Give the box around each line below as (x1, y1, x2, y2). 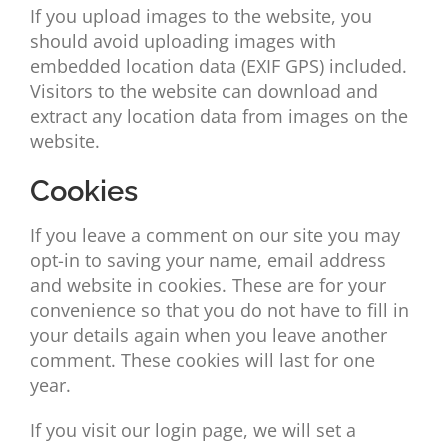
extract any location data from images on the (29, 104, 408, 129)
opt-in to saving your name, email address (29, 248, 386, 273)
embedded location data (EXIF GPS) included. (29, 54, 407, 79)
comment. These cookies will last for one (29, 348, 375, 373)
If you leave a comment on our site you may (29, 223, 400, 248)
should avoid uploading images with (29, 29, 336, 54)
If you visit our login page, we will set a (29, 418, 356, 443)
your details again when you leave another (29, 323, 387, 348)
